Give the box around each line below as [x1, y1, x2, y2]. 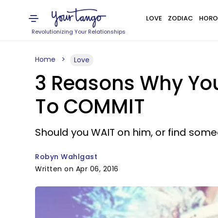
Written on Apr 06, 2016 [35, 164, 119, 174]
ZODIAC [167, 14, 193, 23]
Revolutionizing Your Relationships [32, 28, 126, 36]
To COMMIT [35, 93, 145, 120]
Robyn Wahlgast [35, 152, 97, 162]
